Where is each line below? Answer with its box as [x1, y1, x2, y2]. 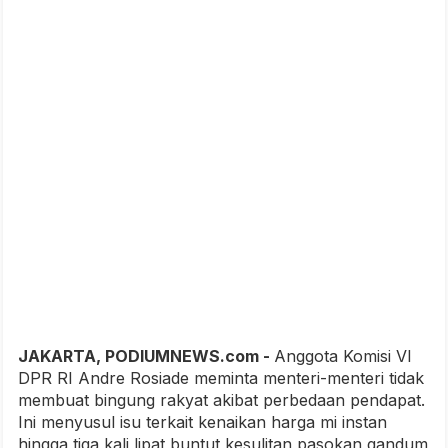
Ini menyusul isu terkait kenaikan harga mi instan [18, 412, 387, 432]
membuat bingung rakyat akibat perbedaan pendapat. [18, 390, 425, 410]
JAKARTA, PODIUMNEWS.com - [18, 346, 274, 366]
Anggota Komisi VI [274, 346, 412, 366]
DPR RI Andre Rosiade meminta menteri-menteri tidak [18, 368, 424, 388]
